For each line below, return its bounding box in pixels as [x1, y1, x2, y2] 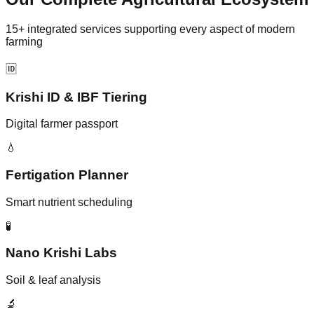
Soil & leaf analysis [6, 274, 101, 287]
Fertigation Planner [6, 168, 128, 183]
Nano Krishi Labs [6, 245, 117, 261]
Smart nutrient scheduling [6, 196, 132, 208]
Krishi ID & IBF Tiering [6, 89, 147, 104]
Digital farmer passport [6, 118, 118, 130]
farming [6, 35, 43, 48]
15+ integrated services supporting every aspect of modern [6, 22, 295, 35]
